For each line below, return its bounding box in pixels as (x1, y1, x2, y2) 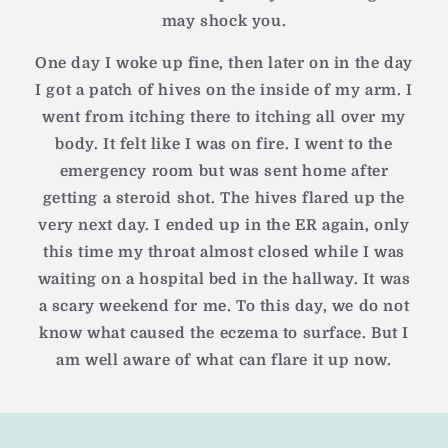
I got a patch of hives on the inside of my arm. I (35, 81, 413, 100)
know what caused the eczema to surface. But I (38, 324, 409, 343)
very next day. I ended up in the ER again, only (38, 216, 410, 235)
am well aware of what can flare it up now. (56, 351, 392, 370)
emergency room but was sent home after (59, 162, 389, 181)
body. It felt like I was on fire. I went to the (55, 135, 393, 154)
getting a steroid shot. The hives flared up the (42, 189, 406, 208)
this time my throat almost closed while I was (42, 243, 405, 262)
